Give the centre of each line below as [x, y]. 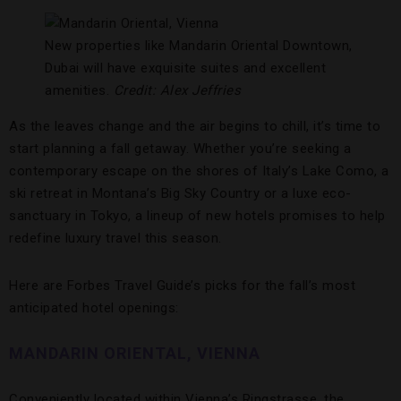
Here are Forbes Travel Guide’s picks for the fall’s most [182, 286]
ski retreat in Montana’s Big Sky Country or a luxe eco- [180, 193]
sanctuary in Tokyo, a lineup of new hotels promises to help [197, 216]
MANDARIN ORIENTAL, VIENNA [135, 353]
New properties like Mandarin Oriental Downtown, [199, 46]
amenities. [79, 90]
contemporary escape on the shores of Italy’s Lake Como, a [199, 171]
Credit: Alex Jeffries [177, 90]
